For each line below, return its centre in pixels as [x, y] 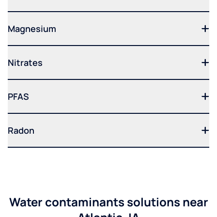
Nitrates [25, 62]
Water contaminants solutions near [108, 202]
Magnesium [32, 29]
